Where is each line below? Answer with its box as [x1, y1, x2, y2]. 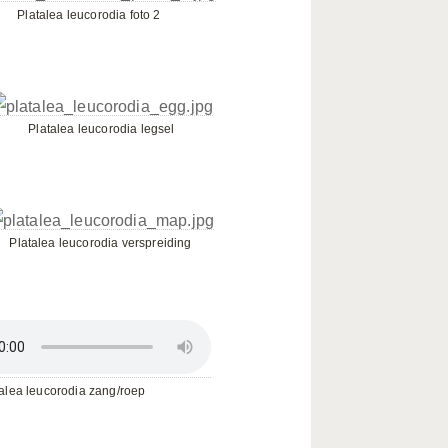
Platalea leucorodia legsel [28, 122, 175, 136]
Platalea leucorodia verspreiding [9, 236, 192, 250]
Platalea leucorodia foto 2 [17, 8, 161, 22]
